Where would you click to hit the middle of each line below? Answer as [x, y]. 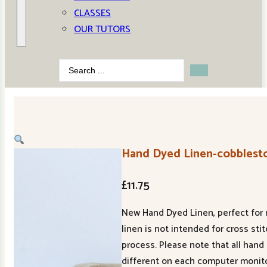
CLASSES [92, 13]
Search [73, 66]
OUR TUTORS [102, 30]
